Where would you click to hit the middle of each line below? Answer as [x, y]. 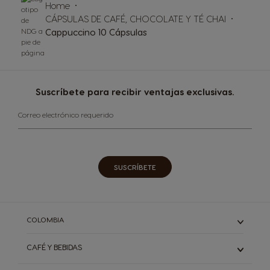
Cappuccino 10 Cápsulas [96, 32]
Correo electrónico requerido [66, 115]
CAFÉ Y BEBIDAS [54, 246]
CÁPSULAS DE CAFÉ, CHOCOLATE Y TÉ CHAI [136, 18]
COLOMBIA [45, 219]
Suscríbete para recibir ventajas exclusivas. [135, 91]
